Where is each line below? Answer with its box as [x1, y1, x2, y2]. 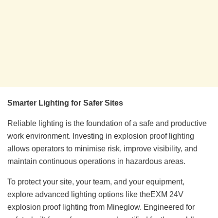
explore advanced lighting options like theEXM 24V [7, 190, 183, 199]
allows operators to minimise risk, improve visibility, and [7, 144, 198, 153]
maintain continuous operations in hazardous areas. [7, 157, 185, 165]
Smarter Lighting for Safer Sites [7, 98, 123, 107]
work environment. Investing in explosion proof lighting [7, 131, 194, 140]
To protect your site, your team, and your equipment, [7, 177, 184, 186]
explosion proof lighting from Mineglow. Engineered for [7, 202, 195, 211]
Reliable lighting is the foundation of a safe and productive [7, 119, 207, 127]
